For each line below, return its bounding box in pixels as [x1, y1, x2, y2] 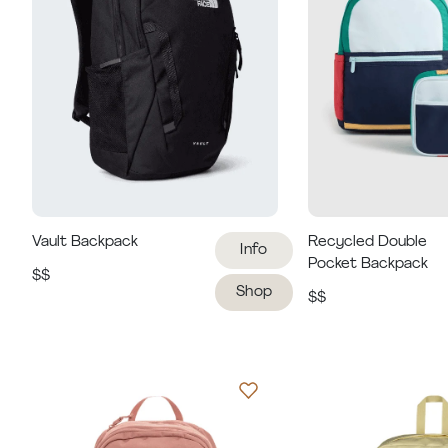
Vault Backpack [31, 234, 138, 250]
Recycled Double [308, 234, 428, 250]
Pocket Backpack [308, 256, 429, 272]
